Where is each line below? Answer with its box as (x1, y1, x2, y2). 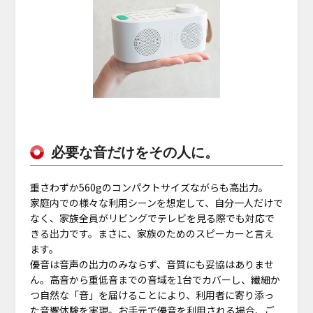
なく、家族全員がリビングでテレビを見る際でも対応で (29, 210, 275, 225)
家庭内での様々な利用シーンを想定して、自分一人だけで (29, 195, 283, 210)
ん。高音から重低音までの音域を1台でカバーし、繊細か (29, 272, 280, 286)
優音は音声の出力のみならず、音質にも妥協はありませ (29, 256, 274, 271)
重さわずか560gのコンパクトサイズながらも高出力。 (29, 180, 268, 194)
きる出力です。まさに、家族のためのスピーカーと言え (29, 226, 274, 240)
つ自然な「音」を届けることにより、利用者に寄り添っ (29, 287, 274, 302)
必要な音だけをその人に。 (50, 144, 219, 160)
